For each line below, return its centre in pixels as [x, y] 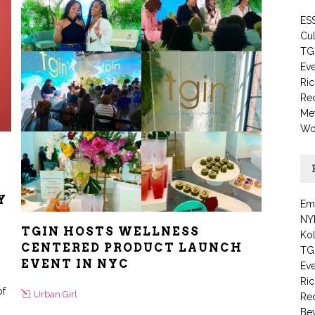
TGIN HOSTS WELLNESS [110, 232]
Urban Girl [56, 295]
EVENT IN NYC [75, 264]
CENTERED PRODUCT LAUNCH [132, 248]
